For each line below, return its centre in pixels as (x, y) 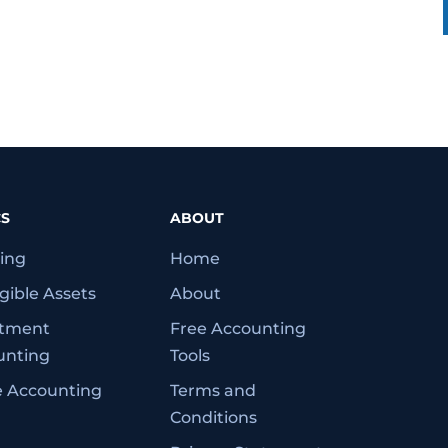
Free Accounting (238, 329)
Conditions (214, 418)
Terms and (213, 391)
